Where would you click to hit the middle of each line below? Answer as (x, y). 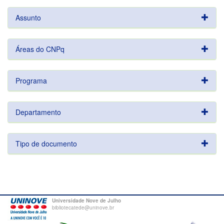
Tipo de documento (46, 143)
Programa (31, 80)
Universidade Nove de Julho (86, 200)
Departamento (38, 112)
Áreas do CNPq (40, 49)
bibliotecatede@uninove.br (83, 207)
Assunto (28, 17)
